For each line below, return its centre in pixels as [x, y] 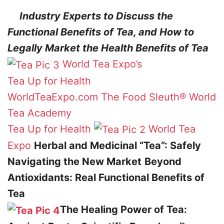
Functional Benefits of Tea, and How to [101, 32]
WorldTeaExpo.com [53, 97]
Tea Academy [39, 113]
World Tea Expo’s [102, 64]
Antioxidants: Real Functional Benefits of [106, 178]
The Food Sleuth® [143, 97]
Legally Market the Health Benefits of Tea [108, 48]
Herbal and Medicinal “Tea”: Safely [117, 146]
